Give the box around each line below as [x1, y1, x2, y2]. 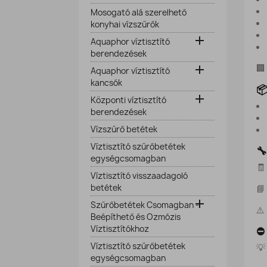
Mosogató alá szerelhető [91, 7, 187, 18]
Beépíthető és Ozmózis [91, 212, 181, 222]
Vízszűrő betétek [91, 124, 157, 135]
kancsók [91, 77, 122, 88]
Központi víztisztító [91, 95, 166, 105]
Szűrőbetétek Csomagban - [91, 200, 199, 210]
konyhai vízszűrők [91, 19, 159, 30]
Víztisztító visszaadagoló [91, 170, 188, 181]
